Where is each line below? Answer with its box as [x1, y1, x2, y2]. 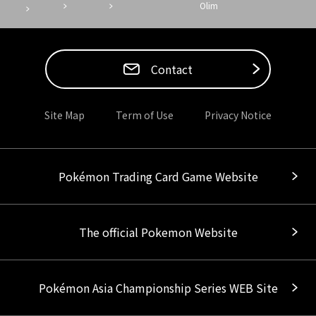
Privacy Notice [205, 108, 272, 122]
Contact [151, 61, 193, 78]
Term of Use [116, 108, 174, 122]
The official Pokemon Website [78, 224, 238, 241]
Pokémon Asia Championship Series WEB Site [38, 279, 278, 296]
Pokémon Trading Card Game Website [58, 168, 258, 185]
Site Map [44, 108, 85, 122]
